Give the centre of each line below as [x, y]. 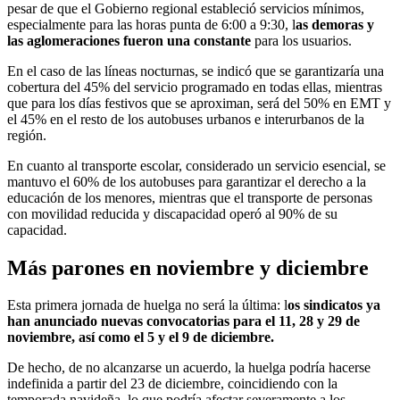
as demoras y [335, 24]
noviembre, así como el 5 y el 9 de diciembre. [141, 337]
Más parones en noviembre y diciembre [188, 267]
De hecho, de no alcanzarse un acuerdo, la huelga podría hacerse [189, 368]
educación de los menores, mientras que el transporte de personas [190, 197]
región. [27, 135]
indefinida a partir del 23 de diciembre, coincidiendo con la [172, 384]
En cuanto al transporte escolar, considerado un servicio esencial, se [196, 165]
